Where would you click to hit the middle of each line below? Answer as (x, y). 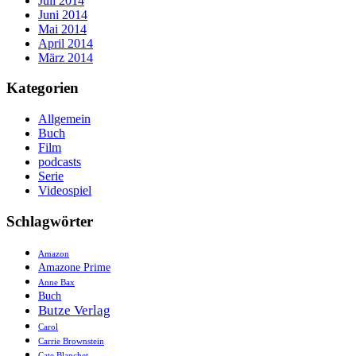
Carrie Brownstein (71, 341)
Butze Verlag (74, 310)
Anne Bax (56, 282)
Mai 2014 (62, 29)
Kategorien (43, 88)
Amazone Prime (74, 267)
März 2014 (66, 57)
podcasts (60, 162)
